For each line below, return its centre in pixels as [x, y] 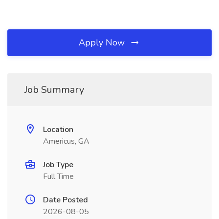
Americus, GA [66, 141]
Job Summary [54, 90]
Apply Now [103, 43]
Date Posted [66, 200]
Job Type [58, 165]
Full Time [58, 176]
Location [58, 130]
